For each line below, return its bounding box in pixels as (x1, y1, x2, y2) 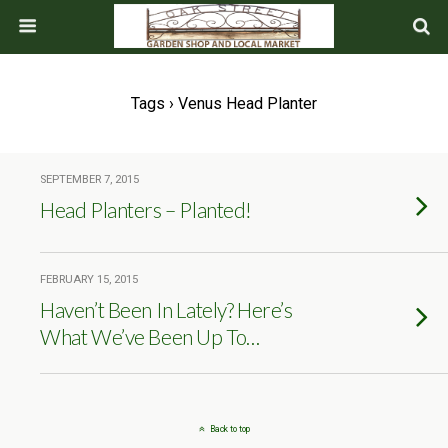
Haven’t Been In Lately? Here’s (40, 297, 293, 322)
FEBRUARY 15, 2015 (40, 273, 138, 286)
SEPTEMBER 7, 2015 (40, 173, 139, 186)
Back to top (209, 424, 250, 434)
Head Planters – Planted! (40, 197, 253, 222)
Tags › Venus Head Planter (131, 94, 317, 113)
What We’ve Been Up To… (40, 324, 260, 349)
